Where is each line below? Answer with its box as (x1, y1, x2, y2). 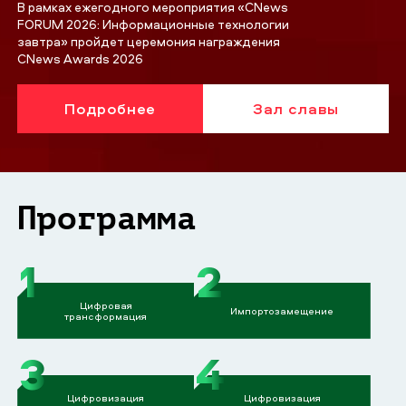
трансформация (64, 308, 148, 323)
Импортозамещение (230, 303, 334, 317)
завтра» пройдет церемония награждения (17, 32, 281, 50)
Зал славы (252, 97, 339, 119)
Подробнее (64, 97, 157, 119)
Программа (17, 199, 198, 237)
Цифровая (79, 297, 132, 312)
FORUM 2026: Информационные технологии (17, 14, 290, 33)
